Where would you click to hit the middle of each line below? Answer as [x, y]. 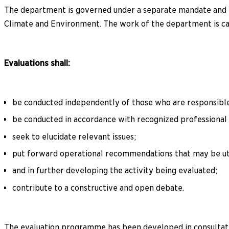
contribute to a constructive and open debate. [98, 188]
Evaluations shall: [37, 63]
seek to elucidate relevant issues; [74, 136]
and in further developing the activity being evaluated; [115, 171]
